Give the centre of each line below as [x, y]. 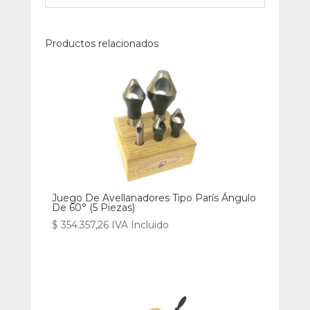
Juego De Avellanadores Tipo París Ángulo [154, 198]
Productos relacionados [101, 43]
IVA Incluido [140, 225]
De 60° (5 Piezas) [93, 207]
